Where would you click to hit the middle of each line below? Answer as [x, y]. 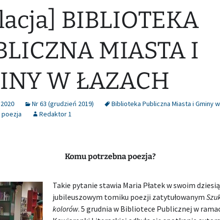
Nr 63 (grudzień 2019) [63, 104]
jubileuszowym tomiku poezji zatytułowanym [129, 197]
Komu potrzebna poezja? [110, 156]
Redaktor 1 [55, 114]
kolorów [65, 209]
